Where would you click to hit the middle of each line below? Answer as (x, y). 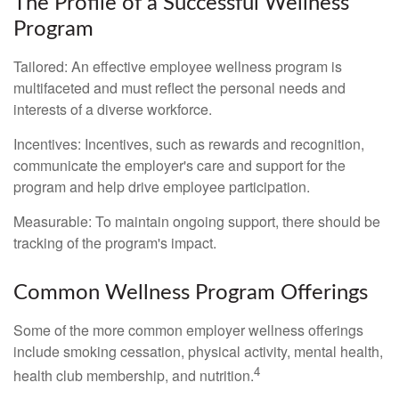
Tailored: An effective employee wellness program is (178, 66)
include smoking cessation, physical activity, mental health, (198, 351)
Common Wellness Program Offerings (191, 293)
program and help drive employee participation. (162, 186)
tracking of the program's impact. (115, 242)
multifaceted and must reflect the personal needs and (179, 87)
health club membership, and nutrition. (134, 376)
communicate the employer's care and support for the (179, 165)
